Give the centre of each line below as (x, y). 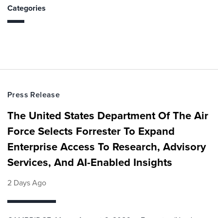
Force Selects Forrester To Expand (91, 131)
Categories (27, 8)
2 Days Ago (27, 183)
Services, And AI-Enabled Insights (90, 162)
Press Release (34, 95)
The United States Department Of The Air (108, 116)
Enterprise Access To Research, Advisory (107, 147)
